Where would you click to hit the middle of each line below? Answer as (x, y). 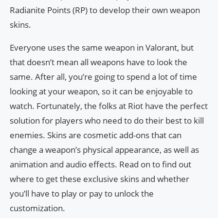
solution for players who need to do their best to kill (107, 121)
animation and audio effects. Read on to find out (100, 164)
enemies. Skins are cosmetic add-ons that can (96, 135)
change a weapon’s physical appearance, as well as (104, 150)
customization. (37, 208)
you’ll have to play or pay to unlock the (82, 194)
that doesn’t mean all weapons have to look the (99, 62)
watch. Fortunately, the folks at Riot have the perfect (109, 106)
